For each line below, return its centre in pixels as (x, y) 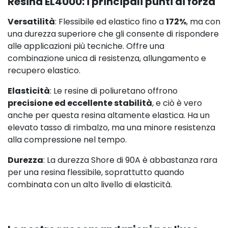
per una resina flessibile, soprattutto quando (96, 172)
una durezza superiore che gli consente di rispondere (113, 34)
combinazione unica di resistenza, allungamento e (107, 58)
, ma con (203, 21)
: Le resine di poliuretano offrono (114, 91)
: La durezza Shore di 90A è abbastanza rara (130, 160)
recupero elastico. (44, 70)
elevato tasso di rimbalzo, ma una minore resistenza (111, 127)
